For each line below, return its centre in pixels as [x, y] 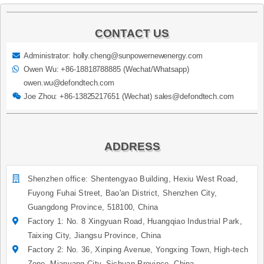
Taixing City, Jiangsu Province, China [94, 236]
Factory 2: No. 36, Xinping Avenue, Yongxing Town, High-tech [138, 250]
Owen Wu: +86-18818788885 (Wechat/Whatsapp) [107, 70]
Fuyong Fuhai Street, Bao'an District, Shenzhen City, [122, 193]
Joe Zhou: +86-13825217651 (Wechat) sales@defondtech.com [129, 97]
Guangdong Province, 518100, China [93, 207]
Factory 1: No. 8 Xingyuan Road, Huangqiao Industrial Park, [135, 222]
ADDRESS [132, 147]
